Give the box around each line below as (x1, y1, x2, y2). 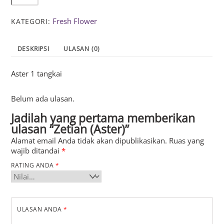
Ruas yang (169, 135, 204, 145)
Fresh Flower (52, 16, 97, 26)
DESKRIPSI (17, 44, 49, 53)
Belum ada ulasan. (11, 93, 75, 104)
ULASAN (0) (63, 44, 100, 53)
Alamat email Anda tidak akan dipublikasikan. (11, 135, 167, 145)
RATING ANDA (11, 160, 56, 169)
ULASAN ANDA (17, 204, 64, 213)
